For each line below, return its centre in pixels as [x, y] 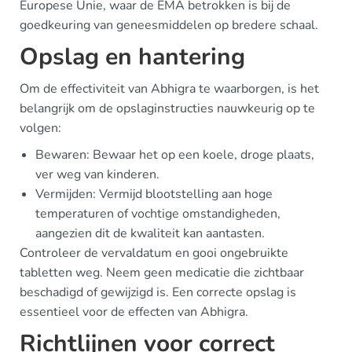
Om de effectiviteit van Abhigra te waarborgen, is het [169, 89]
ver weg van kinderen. [97, 174]
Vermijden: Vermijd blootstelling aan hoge [154, 194]
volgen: [40, 128]
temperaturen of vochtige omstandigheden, [158, 214]
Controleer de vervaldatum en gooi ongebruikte [154, 253]
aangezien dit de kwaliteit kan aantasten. [150, 233]
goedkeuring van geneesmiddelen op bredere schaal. [169, 25]
